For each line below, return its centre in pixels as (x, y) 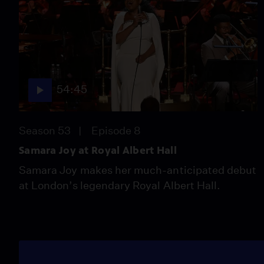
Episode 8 (116, 130)
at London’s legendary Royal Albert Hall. (120, 185)
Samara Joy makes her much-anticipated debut (138, 170)
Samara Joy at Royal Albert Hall (98, 150)
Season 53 (45, 130)
